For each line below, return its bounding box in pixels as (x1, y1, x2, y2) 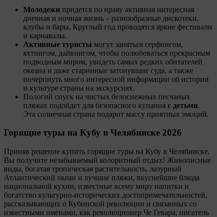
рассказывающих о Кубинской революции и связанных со (4, 200, 197, 208)
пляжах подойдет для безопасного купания (23, 101, 168, 109)
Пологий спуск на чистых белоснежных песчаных (23, 92, 190, 101)
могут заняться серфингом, (92, 40, 183, 48)
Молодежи (23, 5, 60, 14)
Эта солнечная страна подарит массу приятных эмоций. (23, 109, 209, 118)
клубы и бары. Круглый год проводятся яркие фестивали (23, 22, 212, 31)
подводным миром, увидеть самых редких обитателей (23, 57, 202, 66)
